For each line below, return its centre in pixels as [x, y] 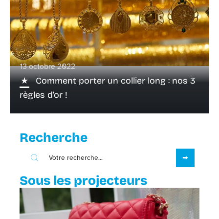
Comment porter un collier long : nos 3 [116, 80]
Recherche [54, 137]
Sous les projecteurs [83, 180]
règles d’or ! [44, 95]
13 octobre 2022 [47, 66]
